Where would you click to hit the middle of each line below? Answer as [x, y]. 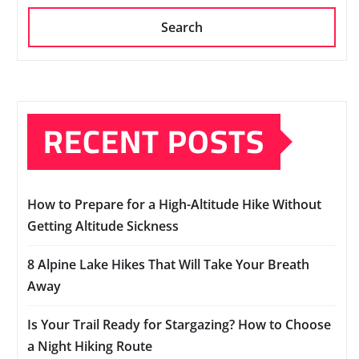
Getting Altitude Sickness [103, 226]
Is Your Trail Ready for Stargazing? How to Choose [179, 325]
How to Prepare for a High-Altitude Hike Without [174, 205]
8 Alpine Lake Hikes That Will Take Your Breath [168, 265]
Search [182, 28]
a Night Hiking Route [90, 347]
